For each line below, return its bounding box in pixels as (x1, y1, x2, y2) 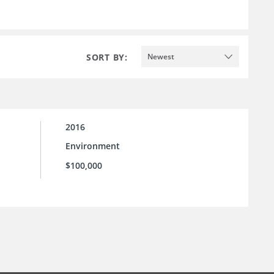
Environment (65, 140, 120, 152)
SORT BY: (86, 51, 128, 63)
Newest (147, 51, 174, 62)
